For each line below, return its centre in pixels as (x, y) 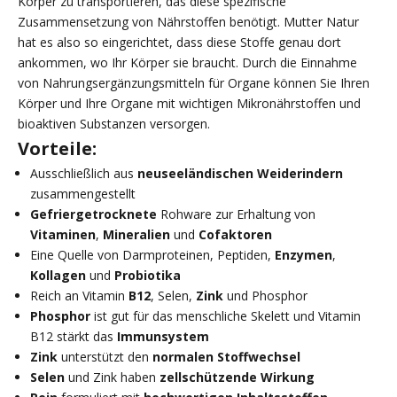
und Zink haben (112, 377)
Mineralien (136, 234)
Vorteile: (57, 148)
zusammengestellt (83, 193)
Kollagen (58, 275)
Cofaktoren (235, 234)
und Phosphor (265, 295)
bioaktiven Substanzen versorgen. (114, 123)
